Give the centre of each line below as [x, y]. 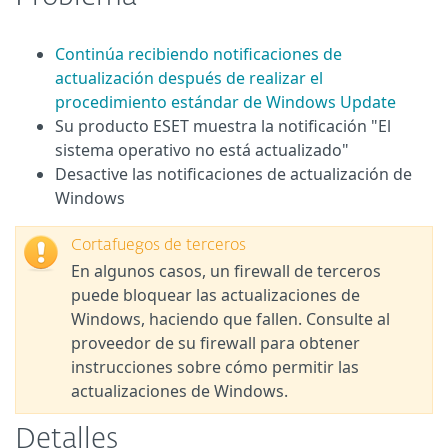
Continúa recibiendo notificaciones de [198, 54]
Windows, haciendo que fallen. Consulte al [230, 319]
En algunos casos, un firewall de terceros [226, 271]
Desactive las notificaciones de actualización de [233, 174]
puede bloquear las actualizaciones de [215, 295]
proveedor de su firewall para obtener [215, 343]
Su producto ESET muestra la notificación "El [223, 126]
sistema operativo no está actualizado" [202, 150]
